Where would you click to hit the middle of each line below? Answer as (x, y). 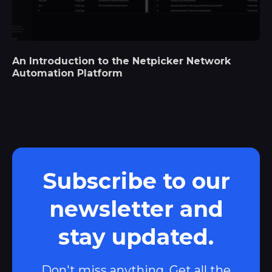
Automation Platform (67, 73)
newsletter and (136, 209)
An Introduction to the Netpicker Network (121, 61)
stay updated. (136, 236)
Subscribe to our (136, 181)
